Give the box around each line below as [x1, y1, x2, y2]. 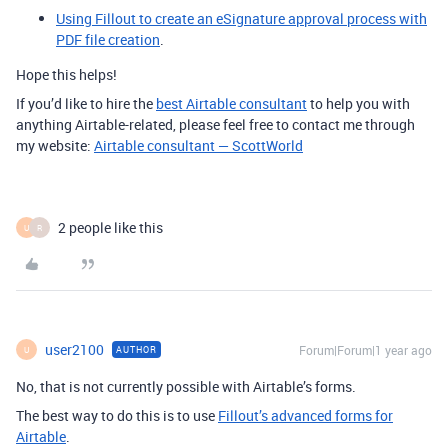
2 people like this [58, 218, 163, 238]
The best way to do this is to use [16, 406, 218, 426]
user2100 [45, 340, 104, 360]
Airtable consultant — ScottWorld [94, 136, 303, 156]
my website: [16, 136, 94, 156]
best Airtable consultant [156, 94, 307, 114]
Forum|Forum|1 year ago [299, 342, 432, 359]
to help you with [307, 94, 410, 114]
